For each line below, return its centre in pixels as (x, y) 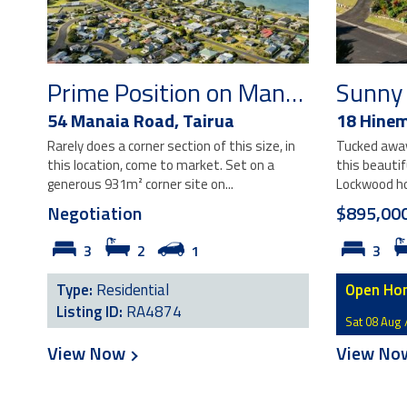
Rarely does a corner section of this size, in (171, 146)
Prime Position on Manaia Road (294, 92)
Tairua (208, 120)
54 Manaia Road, (115, 120)
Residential (133, 290)
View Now (88, 353)
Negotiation (94, 213)
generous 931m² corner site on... (140, 184)
